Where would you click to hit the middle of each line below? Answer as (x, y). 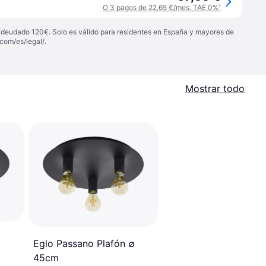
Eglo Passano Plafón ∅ (84, 244)
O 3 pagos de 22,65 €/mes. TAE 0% (161, 7)
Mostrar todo (215, 88)
